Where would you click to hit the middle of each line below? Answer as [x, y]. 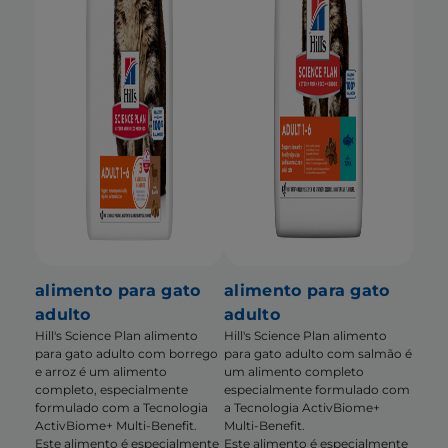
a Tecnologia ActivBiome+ [302, 408]
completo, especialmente [111, 390]
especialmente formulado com [317, 390]
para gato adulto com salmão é [318, 354]
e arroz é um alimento [100, 372]
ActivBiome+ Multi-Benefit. [115, 426]
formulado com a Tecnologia [121, 408]
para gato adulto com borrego [126, 354]
